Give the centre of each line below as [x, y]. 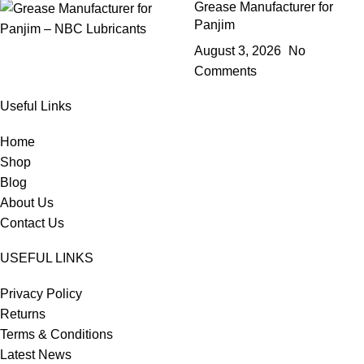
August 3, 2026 [238, 51]
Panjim [214, 25]
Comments [225, 71]
